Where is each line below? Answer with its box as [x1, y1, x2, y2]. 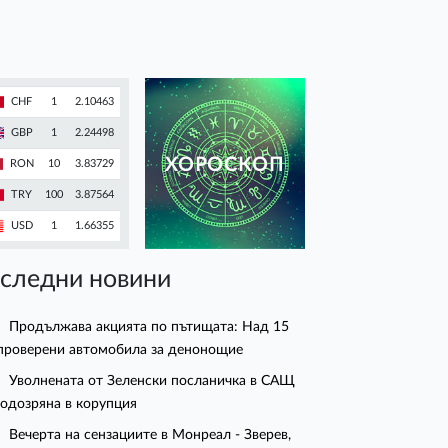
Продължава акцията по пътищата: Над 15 [9, 319, 290, 335]
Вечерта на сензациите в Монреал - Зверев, [9, 427, 292, 443]
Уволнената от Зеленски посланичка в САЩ [9, 373, 296, 389]
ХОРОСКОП [165, 156, 285, 176]
